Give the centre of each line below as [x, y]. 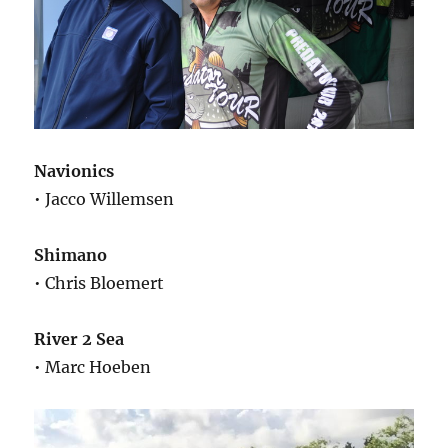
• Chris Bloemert [99, 283]
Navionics [74, 171]
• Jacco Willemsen [104, 199]
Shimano [71, 255]
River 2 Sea [79, 339]
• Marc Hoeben [93, 367]
